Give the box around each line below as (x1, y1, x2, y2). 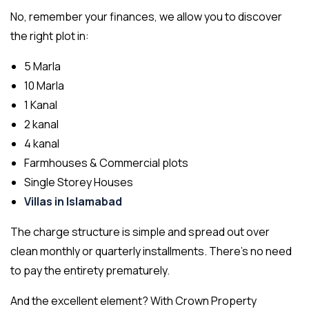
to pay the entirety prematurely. (10, 263, 170, 279)
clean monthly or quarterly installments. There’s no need (10, 243, 292, 259)
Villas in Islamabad (24, 194, 122, 210)
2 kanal (24, 117, 61, 132)
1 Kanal (24, 97, 57, 113)
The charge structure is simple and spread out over (10, 224, 270, 240)
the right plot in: (10, 28, 89, 44)
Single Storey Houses (24, 175, 133, 190)
